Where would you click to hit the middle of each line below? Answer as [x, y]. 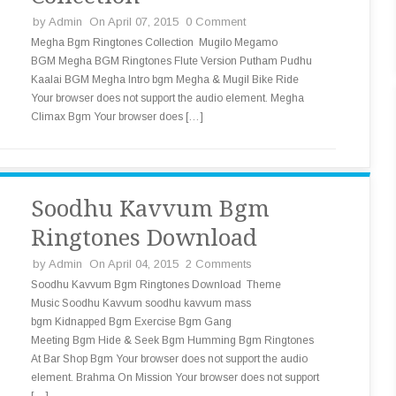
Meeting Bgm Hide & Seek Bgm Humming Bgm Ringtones [172, 340]
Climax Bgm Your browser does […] [117, 117]
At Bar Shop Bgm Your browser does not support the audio [169, 359]
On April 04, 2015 [134, 264]
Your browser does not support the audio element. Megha [168, 98]
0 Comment [216, 22]
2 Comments [219, 264]
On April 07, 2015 [134, 22]
